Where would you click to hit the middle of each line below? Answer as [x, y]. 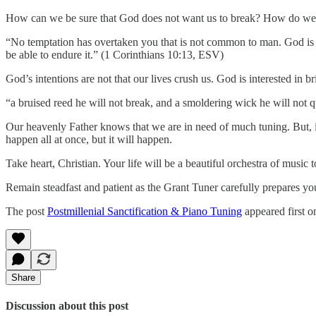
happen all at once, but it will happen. [89, 139]
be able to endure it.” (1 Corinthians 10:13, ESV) [115, 54]
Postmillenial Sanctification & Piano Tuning [145, 211]
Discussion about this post [67, 306]
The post [26, 211]
